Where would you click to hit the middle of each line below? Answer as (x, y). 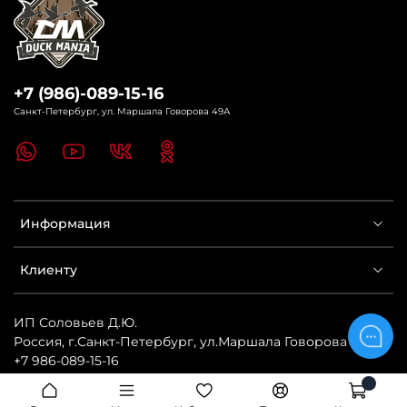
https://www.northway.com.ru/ (111, 380)
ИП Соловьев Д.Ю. (75, 323)
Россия (38, 342)
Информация (65, 224)
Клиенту (49, 270)
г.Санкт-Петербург (131, 342)
